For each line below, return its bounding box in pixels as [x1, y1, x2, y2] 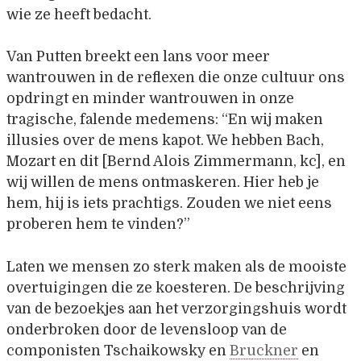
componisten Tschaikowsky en [6, 342, 230, 359]
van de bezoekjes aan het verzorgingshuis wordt [6, 300, 346, 317]
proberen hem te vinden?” [6, 216, 190, 233]
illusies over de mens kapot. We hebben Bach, [6, 132, 324, 149]
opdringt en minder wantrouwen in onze [6, 90, 294, 107]
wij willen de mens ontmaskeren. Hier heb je [6, 174, 319, 191]
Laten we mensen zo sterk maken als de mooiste [6, 258, 346, 275]
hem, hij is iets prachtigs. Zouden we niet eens [6, 195, 332, 212]
